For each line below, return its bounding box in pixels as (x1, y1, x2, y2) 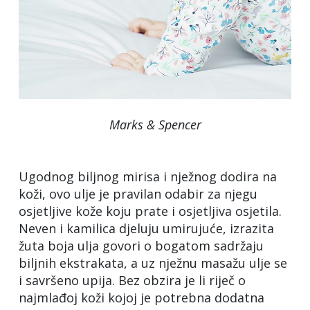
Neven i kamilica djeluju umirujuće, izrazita (19, 219, 274, 237)
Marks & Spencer (109, 116, 201, 133)
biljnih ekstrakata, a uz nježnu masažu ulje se (19, 254, 287, 271)
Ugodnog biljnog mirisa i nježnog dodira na (19, 167, 277, 185)
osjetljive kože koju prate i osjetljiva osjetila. (19, 202, 282, 219)
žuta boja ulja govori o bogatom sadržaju (19, 237, 264, 254)
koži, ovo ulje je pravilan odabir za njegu (19, 185, 257, 202)
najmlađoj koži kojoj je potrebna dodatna (19, 289, 264, 306)
